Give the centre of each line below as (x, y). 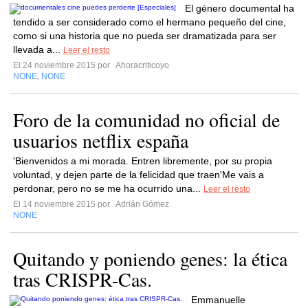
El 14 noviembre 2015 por (64, 204)
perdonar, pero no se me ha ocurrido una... (108, 188)
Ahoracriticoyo (142, 65)
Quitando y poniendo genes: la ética (150, 258)
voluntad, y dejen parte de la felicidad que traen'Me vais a (139, 175)
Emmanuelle (218, 300)
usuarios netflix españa (101, 140)
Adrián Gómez (142, 204)
